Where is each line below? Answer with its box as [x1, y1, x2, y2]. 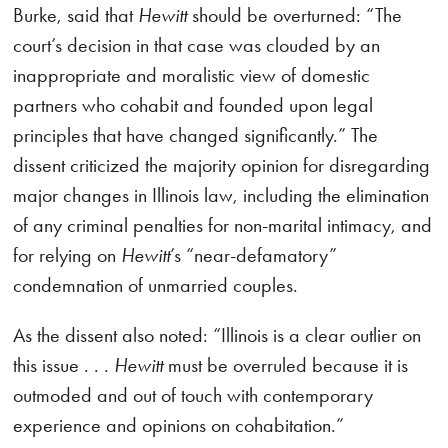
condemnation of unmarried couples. [13, 273, 299, 297]
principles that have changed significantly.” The [13, 123, 379, 147]
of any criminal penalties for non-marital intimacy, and [13, 213, 433, 237]
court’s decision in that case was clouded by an [13, 33, 381, 57]
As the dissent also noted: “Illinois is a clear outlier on [13, 323, 422, 347]
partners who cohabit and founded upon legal [13, 93, 374, 117]
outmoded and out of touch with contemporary [13, 383, 374, 407]
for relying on [13, 243, 122, 267]
